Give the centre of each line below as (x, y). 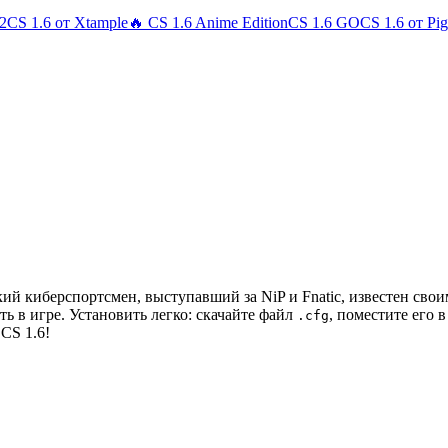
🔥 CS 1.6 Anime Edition (208, 22)
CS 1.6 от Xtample (67, 22)
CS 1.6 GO (324, 22)
